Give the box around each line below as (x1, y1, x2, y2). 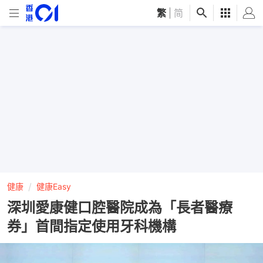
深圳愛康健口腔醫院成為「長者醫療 (7, 199, 232, 216)
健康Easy (36, 181, 71, 191)
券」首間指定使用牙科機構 (7, 218, 176, 235)
